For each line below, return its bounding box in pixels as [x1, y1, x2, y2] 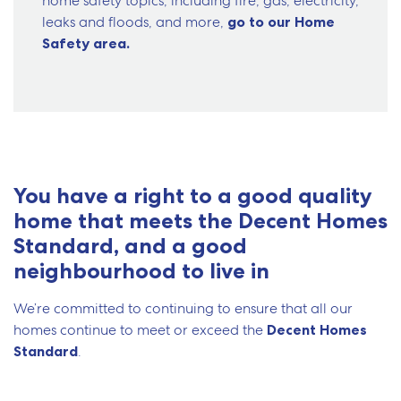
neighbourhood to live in [13, 258, 269, 285]
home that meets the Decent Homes [13, 208, 388, 235]
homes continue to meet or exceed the [13, 320, 267, 340]
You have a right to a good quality [13, 183, 372, 209]
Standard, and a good [13, 233, 247, 260]
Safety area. [42, 34, 130, 53]
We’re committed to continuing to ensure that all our [13, 299, 353, 319]
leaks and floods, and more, [42, 13, 227, 32]
